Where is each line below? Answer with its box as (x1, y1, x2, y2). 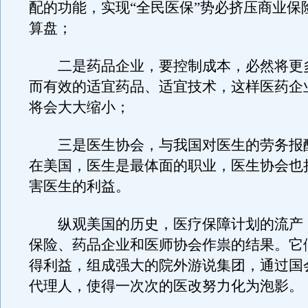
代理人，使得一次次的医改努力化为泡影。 (28, 278, 303, 294)
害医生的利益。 (28, 178, 130, 195)
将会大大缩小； (28, 99, 130, 115)
